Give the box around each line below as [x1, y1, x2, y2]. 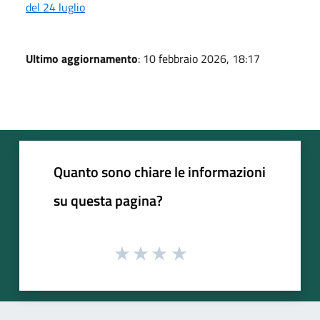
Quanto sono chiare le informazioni [54, 160, 266, 183]
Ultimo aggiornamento [26, 49, 138, 67]
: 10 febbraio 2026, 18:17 [138, 49, 260, 67]
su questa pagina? [54, 189, 163, 211]
